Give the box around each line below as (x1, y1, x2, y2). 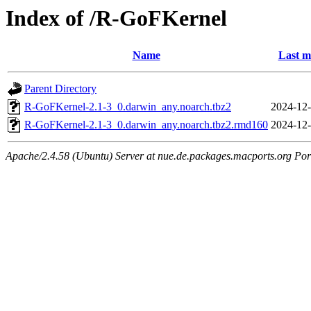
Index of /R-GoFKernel (6, 6, 227, 31)
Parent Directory (24, 83, 96, 95)
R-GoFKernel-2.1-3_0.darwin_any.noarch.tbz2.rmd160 (24, 119, 268, 131)
